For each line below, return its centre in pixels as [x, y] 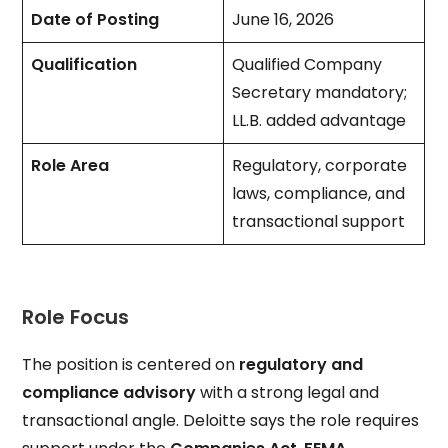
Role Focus [76, 316]
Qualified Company [307, 64]
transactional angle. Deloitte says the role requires [221, 420]
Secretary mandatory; [320, 92]
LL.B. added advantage [321, 120]
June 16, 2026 [285, 19]
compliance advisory [109, 392]
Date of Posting [95, 19]
